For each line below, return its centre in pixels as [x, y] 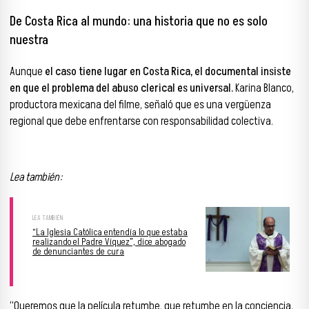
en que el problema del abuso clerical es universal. [121, 88]
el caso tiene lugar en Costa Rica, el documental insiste [168, 71]
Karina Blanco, [263, 88]
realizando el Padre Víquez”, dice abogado [109, 241]
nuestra [29, 41]
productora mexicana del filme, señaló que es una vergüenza [140, 104]
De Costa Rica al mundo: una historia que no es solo [139, 22]
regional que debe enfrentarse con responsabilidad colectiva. [141, 121]
